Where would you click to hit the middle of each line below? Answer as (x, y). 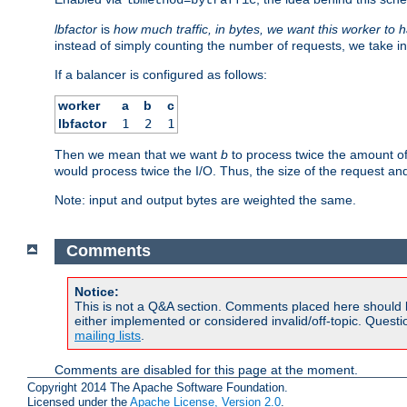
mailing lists (108, 336)
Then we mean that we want (138, 154)
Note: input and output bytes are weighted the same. (205, 199)
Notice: (97, 292)
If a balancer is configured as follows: (161, 74)
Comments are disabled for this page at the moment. (206, 370)
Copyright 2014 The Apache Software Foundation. (158, 387)
